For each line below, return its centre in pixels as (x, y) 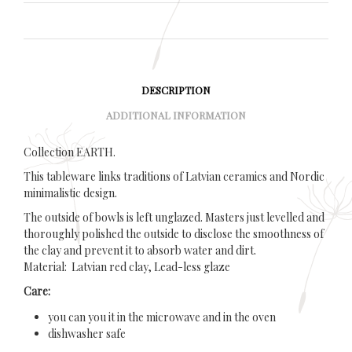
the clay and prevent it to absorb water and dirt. (140, 250)
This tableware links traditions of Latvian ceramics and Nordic (174, 176)
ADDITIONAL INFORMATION (176, 115)
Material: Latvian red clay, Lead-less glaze (127, 266)
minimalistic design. (70, 192)
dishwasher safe (86, 333)
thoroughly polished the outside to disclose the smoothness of (174, 233)
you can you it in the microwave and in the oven (161, 317)
